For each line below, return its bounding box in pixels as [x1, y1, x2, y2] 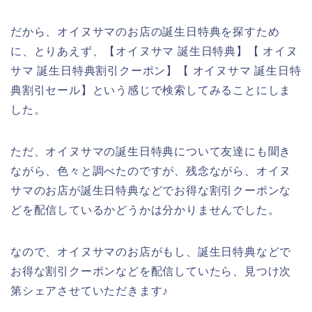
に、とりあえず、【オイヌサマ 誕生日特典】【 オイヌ [10, 45, 298, 57]
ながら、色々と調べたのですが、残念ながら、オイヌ [10, 164, 292, 177]
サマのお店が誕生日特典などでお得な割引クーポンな [10, 184, 292, 196]
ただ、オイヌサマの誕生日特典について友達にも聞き [10, 145, 292, 157]
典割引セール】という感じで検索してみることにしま [10, 84, 292, 96]
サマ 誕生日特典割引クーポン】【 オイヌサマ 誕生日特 [10, 64, 302, 77]
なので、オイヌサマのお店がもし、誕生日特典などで [10, 245, 292, 258]
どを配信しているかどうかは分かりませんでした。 [10, 203, 280, 216]
